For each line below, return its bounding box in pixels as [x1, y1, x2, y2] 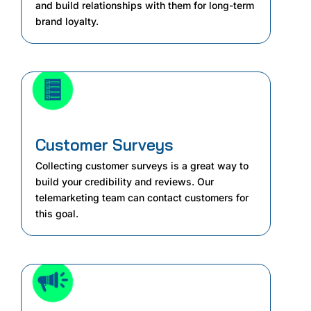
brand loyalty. [35, 15, 99, 27]
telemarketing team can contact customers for [35, 191, 249, 203]
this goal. [35, 207, 78, 219]
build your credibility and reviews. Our [35, 175, 214, 187]
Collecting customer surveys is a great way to [35, 159, 249, 171]
